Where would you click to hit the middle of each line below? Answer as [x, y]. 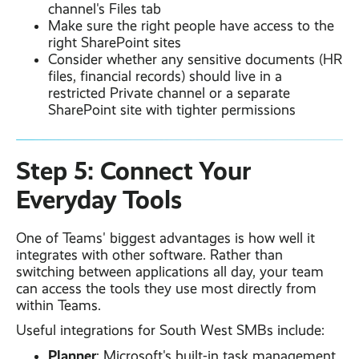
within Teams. [58, 306]
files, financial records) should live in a [165, 77]
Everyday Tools [99, 200]
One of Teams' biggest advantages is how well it [165, 238]
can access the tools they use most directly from [166, 289]
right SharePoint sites [115, 43]
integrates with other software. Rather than [149, 255]
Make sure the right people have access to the [191, 26]
